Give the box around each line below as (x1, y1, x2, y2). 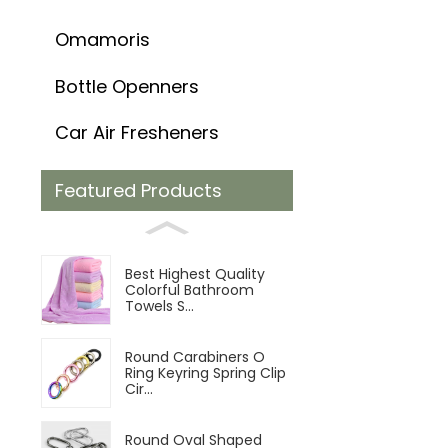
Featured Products (54, 177, 222, 203)
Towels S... (124, 295, 194, 316)
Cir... (124, 378, 153, 399)
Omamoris (54, 26, 150, 52)
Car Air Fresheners (54, 120, 219, 146)
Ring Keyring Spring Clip (124, 362, 286, 383)
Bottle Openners (54, 73, 199, 99)
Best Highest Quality (124, 263, 265, 284)
